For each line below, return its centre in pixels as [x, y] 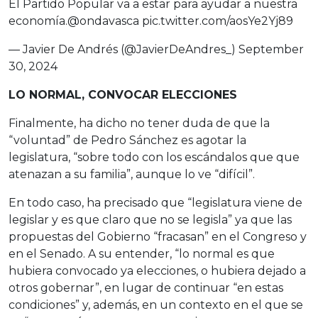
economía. [38, 21]
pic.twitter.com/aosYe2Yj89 [218, 21]
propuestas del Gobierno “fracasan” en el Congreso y [158, 237]
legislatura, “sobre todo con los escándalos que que [154, 157]
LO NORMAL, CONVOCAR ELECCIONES [123, 95]
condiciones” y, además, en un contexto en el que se [156, 305]
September [271, 49]
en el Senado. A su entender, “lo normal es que [142, 254]
